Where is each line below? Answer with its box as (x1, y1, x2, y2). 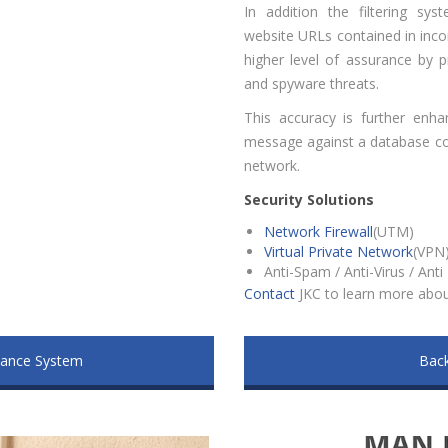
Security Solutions (244, 190, 374, 210)
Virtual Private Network (264, 242, 413, 262)
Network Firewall (264, 222, 373, 242)
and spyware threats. (244, 74, 379, 94)
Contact (244, 284, 295, 304)
